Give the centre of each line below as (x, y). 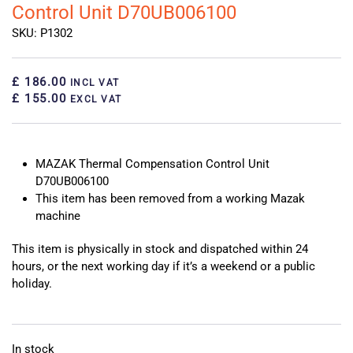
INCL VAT (93, 82)
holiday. (32, 283)
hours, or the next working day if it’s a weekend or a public (163, 266)
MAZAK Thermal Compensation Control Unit (152, 163)
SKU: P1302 (42, 33)
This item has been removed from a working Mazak (170, 198)
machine (58, 216)
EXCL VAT (94, 99)
